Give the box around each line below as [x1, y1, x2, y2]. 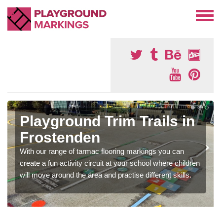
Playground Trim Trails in [20, 113, 195, 129]
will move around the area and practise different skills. [20, 171, 191, 179]
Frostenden [20, 129, 100, 146]
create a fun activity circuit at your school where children [20, 159, 200, 167]
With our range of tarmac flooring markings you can [20, 147, 184, 155]
